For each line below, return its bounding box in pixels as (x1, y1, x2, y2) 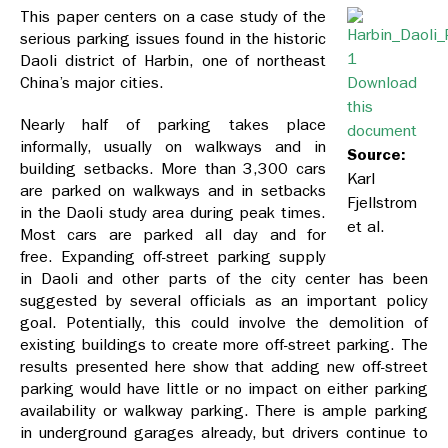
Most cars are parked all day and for (20, 225, 326, 245)
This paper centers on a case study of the (20, 7, 326, 27)
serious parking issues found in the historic (20, 29, 326, 49)
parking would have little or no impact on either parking (20, 379, 428, 399)
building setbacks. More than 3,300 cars (20, 159, 326, 179)
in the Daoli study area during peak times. (20, 203, 326, 223)
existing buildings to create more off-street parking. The (20, 335, 428, 355)
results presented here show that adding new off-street (20, 357, 428, 377)
